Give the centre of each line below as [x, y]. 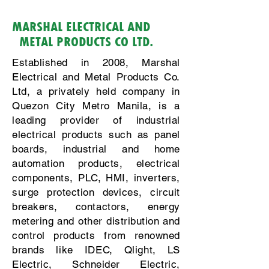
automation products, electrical [96, 163]
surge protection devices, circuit [96, 192]
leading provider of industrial [96, 120]
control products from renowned [96, 235]
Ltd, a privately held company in [96, 91]
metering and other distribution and [96, 221]
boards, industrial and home [96, 149]
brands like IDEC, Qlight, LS [96, 250]
